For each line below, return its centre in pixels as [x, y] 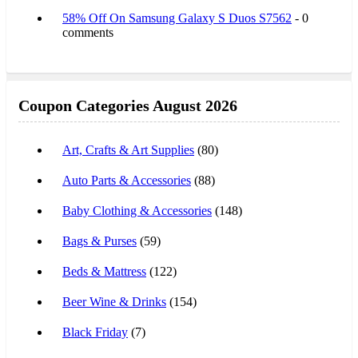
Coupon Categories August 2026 [128, 105]
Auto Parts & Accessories [127, 180]
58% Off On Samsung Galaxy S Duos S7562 [177, 18]
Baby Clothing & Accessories [137, 210]
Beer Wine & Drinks [114, 301]
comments [88, 32]
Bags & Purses [99, 241]
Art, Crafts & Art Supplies [128, 149]
